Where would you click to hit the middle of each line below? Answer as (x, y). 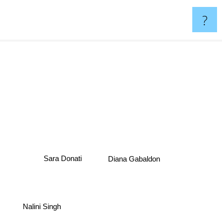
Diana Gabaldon (135, 160)
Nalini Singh (40, 204)
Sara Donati (66, 161)
